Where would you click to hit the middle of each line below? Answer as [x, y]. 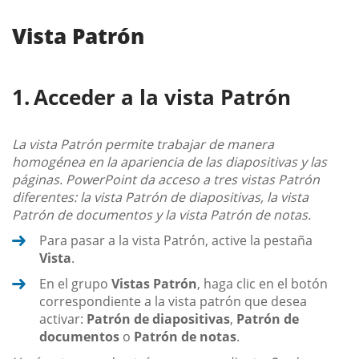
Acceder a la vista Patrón [162, 97]
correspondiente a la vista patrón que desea [173, 301]
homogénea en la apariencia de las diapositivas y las [169, 161]
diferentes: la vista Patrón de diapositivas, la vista [160, 197]
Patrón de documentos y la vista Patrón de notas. [161, 214]
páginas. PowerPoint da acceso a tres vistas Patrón [166, 179]
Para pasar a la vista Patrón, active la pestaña [176, 240]
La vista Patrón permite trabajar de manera [143, 144]
